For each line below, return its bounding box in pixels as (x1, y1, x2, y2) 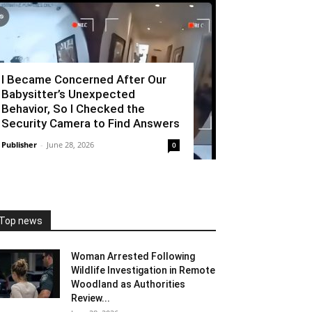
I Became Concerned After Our (1, 72, 166, 87)
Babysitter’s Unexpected (1, 87, 135, 102)
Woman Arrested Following (71, 251, 195, 263)
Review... (71, 292, 110, 304)
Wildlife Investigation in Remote (71, 265, 215, 276)
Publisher (1, 139, 37, 150)
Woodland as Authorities (71, 279, 185, 290)
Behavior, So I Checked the (1, 102, 145, 116)
